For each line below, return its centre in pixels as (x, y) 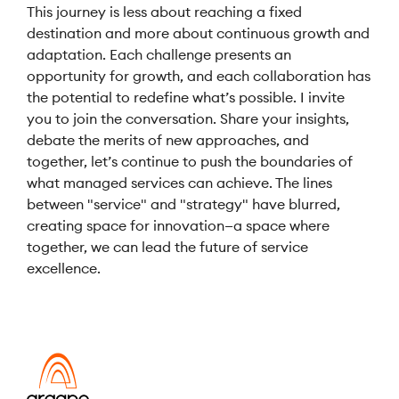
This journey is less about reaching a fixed (164, 12)
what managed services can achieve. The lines (179, 183)
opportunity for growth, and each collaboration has (199, 76)
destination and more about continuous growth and (198, 33)
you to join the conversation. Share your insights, (188, 118)
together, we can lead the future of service (167, 247)
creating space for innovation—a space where (178, 225)
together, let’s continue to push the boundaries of (190, 161)
